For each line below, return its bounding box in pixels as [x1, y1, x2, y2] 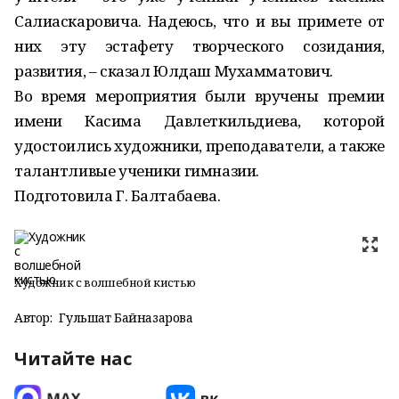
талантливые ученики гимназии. [14, 160, 259, 181]
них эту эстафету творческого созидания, [14, 36, 385, 56]
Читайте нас [14, 346, 132, 370]
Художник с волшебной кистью [14, 274, 196, 290]
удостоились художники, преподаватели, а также [14, 135, 385, 156]
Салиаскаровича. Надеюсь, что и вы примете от [14, 11, 385, 31]
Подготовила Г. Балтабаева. [14, 185, 221, 206]
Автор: [14, 309, 53, 326]
